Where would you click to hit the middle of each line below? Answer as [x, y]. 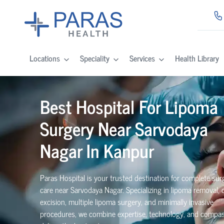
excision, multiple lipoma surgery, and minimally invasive [127, 201]
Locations [44, 58]
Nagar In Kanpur [97, 150]
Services [142, 58]
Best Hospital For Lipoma [129, 106]
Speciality [94, 58]
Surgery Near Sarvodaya [124, 128]
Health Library [197, 58]
